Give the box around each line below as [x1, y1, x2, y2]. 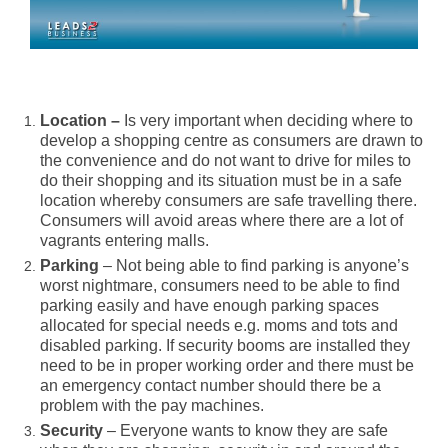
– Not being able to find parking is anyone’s [99, 256, 409, 274]
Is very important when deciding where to [124, 111, 413, 129]
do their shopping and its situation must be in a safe [40, 171, 402, 189]
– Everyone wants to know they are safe [103, 421, 388, 439]
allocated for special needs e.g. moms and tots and [40, 316, 398, 334]
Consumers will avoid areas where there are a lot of [40, 211, 403, 229]
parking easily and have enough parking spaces [40, 296, 379, 314]
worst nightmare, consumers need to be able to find [40, 276, 400, 294]
